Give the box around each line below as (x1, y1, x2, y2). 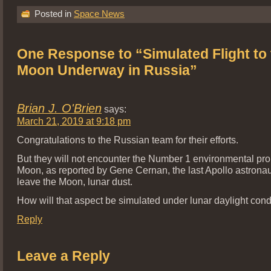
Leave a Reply (17, 247, 110, 264)
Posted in (32, 8, 74, 19)
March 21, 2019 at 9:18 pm (17, 115, 131, 126)
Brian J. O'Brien (17, 101, 102, 115)
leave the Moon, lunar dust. (17, 175, 132, 187)
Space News (74, 8, 125, 19)
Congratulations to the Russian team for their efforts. (17, 134, 238, 145)
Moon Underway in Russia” (17, 62, 197, 78)
